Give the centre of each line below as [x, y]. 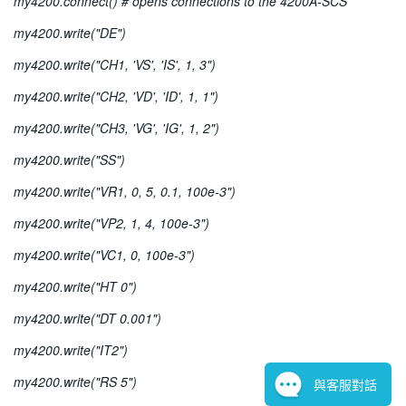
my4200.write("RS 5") [75, 382]
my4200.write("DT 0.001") [87, 319]
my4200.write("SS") [69, 160]
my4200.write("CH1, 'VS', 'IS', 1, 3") [115, 65]
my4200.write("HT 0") [75, 287]
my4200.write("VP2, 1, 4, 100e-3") [111, 223]
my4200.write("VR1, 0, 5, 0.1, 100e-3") [125, 192]
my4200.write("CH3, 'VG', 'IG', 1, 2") [116, 128]
